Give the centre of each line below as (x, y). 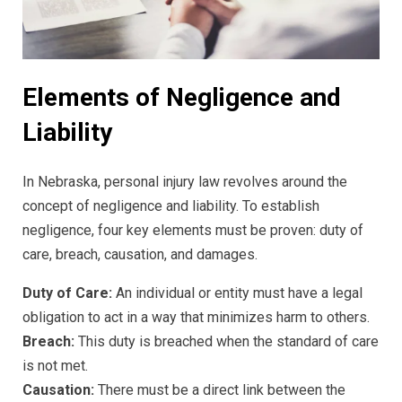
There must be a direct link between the (220, 390)
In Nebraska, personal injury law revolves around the (185, 182)
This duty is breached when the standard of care (227, 342)
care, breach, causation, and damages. (140, 255)
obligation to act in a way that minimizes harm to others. (196, 318)
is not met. (55, 366)
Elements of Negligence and (182, 97)
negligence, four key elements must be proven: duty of (193, 231)
